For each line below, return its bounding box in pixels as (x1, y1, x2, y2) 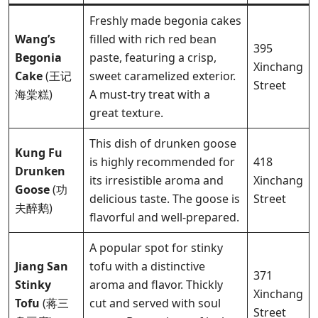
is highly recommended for (89, 153, 235, 170)
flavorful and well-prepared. (89, 209, 239, 225)
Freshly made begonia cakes (89, 12, 241, 28)
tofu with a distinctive (89, 258, 205, 274)
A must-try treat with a (89, 86, 210, 102)
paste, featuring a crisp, (89, 49, 216, 65)
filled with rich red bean (89, 31, 216, 47)
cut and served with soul (89, 295, 221, 311)
